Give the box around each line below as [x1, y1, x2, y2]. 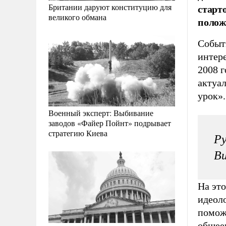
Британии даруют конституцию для [48, 2, 172, 13]
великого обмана [48, 12, 106, 23]
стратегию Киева [48, 128, 107, 139]
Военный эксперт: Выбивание [48, 107, 153, 119]
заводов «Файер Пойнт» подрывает [48, 118, 171, 129]
